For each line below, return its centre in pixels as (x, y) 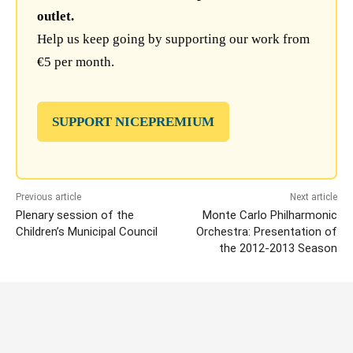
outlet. (56, 16)
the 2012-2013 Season (278, 248)
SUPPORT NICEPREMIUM (133, 121)
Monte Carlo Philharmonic (269, 215)
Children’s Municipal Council (87, 231)
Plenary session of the (75, 215)
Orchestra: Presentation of (266, 231)
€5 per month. (76, 61)
